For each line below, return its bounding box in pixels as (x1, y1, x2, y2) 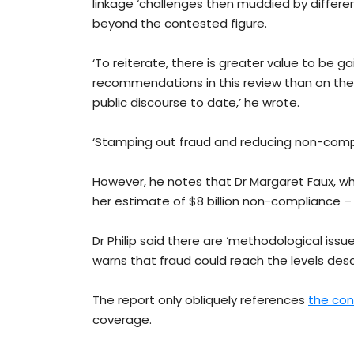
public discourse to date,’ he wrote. (92, 94, 299, 111)
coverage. (92, 311, 152, 329)
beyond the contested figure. (92, 15, 267, 32)
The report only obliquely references (92, 292, 308, 309)
